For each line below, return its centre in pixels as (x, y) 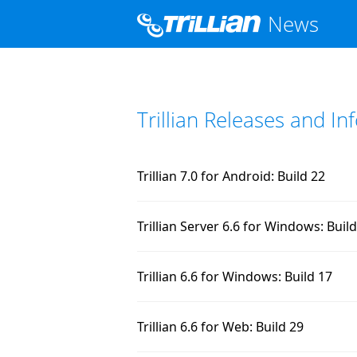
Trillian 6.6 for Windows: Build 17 (235, 277)
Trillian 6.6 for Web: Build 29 (220, 327)
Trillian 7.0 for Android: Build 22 (231, 176)
